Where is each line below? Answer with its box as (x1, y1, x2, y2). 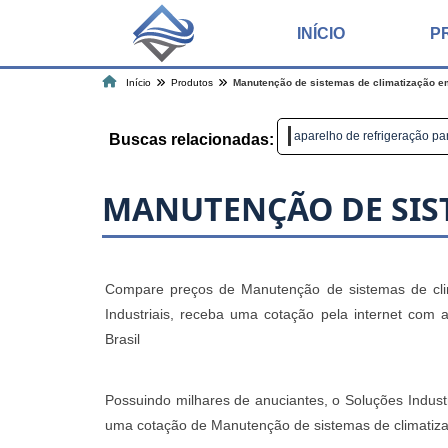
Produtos (171, 77, 213, 88)
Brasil (105, 331, 140, 348)
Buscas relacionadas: (109, 130, 274, 148)
